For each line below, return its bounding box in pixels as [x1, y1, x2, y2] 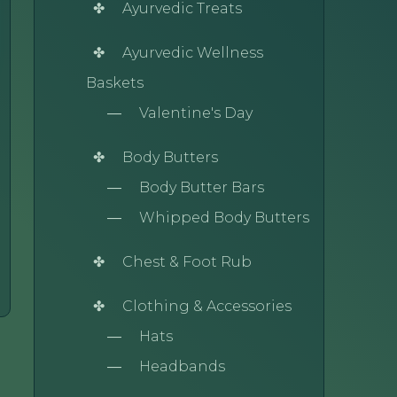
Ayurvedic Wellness [121, 44, 263, 62]
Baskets [85, 74, 144, 92]
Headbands [138, 358, 225, 376]
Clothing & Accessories [121, 298, 292, 315]
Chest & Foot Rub [121, 253, 252, 271]
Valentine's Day [138, 105, 253, 122]
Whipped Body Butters [138, 209, 309, 227]
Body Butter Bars [138, 179, 264, 197]
